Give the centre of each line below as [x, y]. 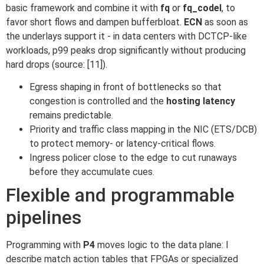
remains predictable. [71, 115]
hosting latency [201, 101]
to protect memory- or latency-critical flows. [123, 144]
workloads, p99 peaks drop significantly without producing [126, 51]
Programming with [44, 245]
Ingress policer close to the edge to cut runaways [133, 158]
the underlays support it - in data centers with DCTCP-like [126, 37]
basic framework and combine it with [83, 8]
